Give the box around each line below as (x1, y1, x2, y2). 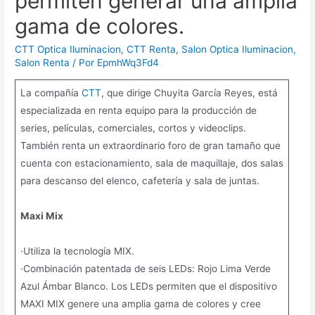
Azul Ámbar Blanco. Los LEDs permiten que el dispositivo (20, 281, 277, 292)
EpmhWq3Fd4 (97, 57, 160, 69)
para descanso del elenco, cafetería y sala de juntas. (20, 175, 259, 187)
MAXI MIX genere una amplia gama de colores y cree (20, 298, 261, 310)
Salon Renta (15, 57, 70, 69)
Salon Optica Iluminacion (181, 44, 294, 56)
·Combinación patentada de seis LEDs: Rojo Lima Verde (20, 263, 271, 275)
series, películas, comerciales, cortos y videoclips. (20, 122, 246, 134)
